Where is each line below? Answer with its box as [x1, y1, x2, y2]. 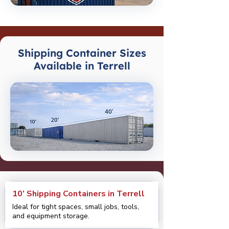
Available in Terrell [33, 59, 130, 72]
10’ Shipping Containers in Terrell [12, 188, 145, 199]
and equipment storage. [12, 211, 89, 221]
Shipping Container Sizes [17, 47, 146, 59]
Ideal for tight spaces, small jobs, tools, [12, 202, 139, 212]
